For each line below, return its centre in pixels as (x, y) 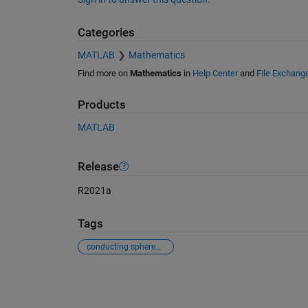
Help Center (215, 73)
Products (101, 104)
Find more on (103, 73)
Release (98, 166)
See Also (105, 280)
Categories (106, 33)
